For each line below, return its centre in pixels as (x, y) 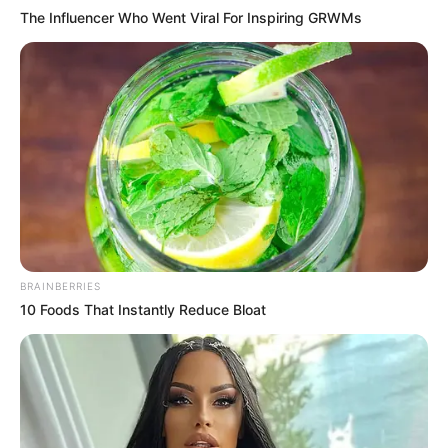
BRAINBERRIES (60, 285)
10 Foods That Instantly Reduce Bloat (143, 309)
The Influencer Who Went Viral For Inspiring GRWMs (191, 17)
